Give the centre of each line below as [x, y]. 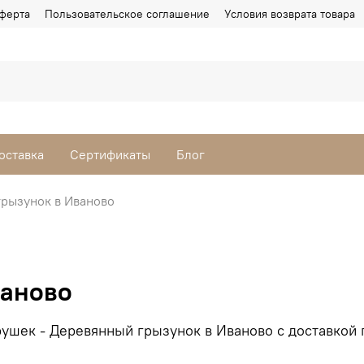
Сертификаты [110, 155]
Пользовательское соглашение [127, 13]
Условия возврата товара [290, 13]
